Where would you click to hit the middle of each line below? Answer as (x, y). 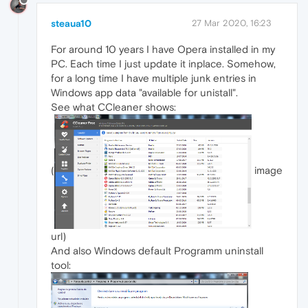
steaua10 (71, 23)
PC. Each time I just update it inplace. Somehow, (163, 63)
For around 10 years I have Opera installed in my (163, 49)
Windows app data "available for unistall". (144, 92)
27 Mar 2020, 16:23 (232, 23)
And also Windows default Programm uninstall (157, 251)
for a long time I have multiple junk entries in (154, 78)
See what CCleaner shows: (113, 107)
